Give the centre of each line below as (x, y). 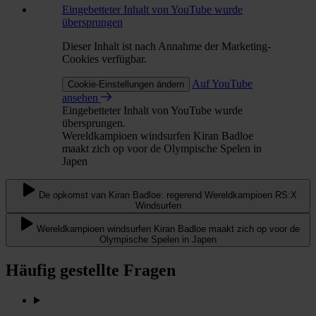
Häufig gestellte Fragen (91, 271)
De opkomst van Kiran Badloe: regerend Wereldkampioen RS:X (168, 195)
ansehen (81, 98)
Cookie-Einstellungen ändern (126, 85)
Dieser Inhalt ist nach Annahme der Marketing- (166, 47)
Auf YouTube (222, 84)
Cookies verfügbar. (104, 59)
